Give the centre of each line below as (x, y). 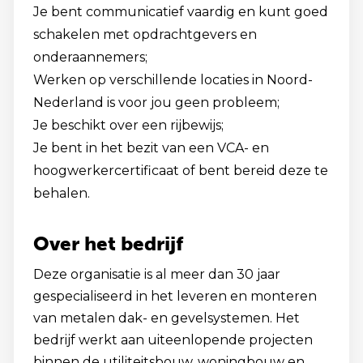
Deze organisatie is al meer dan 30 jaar (157, 274)
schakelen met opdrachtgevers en (145, 34)
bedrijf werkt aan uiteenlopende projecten (173, 340)
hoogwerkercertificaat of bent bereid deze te (181, 171)
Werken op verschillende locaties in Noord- (173, 80)
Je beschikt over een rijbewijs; (128, 125)
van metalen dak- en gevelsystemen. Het (167, 318)
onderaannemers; (90, 57)
